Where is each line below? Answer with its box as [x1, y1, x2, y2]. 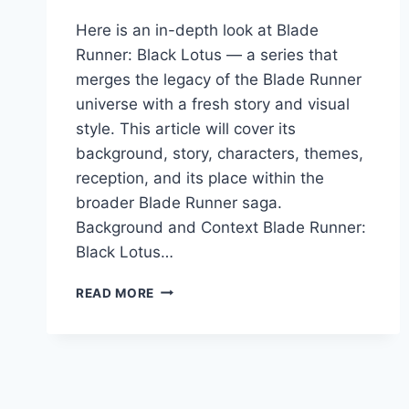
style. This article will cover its [76, 119, 296, 138]
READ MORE [76, 285, 155, 300]
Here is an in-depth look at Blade [76, 20, 319, 39]
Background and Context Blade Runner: [76, 217, 366, 236]
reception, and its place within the [76, 168, 324, 187]
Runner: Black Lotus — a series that [76, 45, 338, 64]
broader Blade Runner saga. [76, 193, 282, 212]
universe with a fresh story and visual [76, 94, 350, 113]
